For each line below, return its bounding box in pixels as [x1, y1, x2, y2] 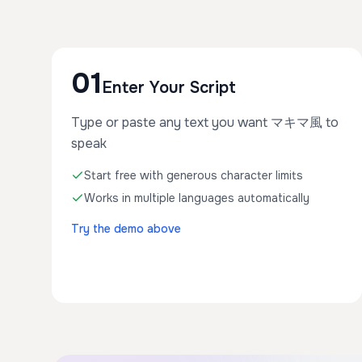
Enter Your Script [102, 78, 236, 98]
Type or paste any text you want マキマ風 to [71, 114, 339, 131]
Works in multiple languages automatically [84, 191, 309, 205]
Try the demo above [71, 221, 181, 236]
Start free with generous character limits [84, 168, 303, 183]
